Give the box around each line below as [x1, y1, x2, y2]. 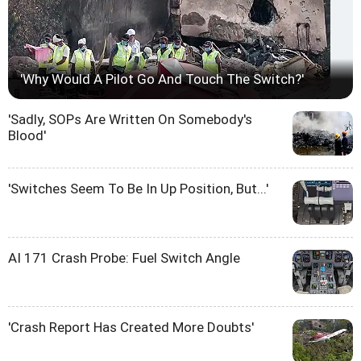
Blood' [8, 127, 46, 143]
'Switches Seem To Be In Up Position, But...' [8, 180, 268, 197]
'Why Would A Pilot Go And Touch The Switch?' [20, 70, 304, 87]
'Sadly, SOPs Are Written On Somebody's [8, 110, 252, 127]
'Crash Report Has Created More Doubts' [8, 318, 254, 335]
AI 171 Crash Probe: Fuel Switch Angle [8, 249, 240, 266]
